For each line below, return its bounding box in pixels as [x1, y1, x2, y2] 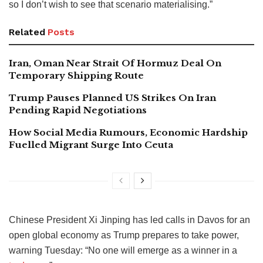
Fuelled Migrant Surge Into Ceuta [9, 139, 173, 150]
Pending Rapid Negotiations [9, 104, 147, 116]
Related [9, 26, 45, 38]
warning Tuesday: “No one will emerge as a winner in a [9, 245, 237, 255]
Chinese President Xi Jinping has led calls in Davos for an [9, 214, 250, 225]
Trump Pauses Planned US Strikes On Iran [9, 92, 216, 103]
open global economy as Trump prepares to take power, [9, 230, 239, 240]
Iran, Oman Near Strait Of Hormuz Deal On [9, 57, 221, 69]
